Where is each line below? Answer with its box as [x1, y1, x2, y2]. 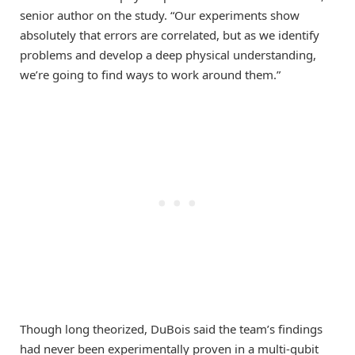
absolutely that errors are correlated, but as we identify [20, 27, 319, 44]
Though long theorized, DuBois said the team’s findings [20, 321, 323, 338]
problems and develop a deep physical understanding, [20, 47, 316, 63]
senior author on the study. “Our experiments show [20, 7, 300, 24]
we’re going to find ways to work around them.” [20, 67, 281, 83]
